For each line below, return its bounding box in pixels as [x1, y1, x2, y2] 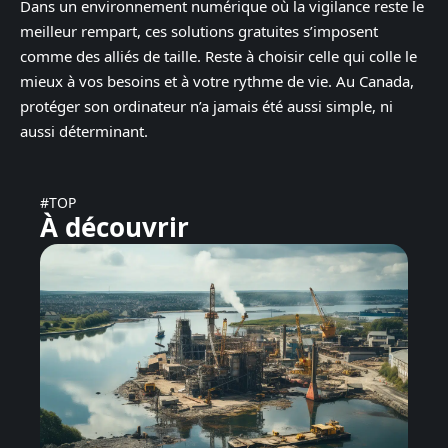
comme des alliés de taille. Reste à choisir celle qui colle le [20, 46, 417, 66]
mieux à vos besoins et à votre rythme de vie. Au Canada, [20, 71, 414, 91]
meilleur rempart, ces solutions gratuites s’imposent [20, 21, 378, 41]
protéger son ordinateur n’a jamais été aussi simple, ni [20, 96, 393, 116]
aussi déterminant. [20, 121, 148, 141]
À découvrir [40, 209, 189, 245]
